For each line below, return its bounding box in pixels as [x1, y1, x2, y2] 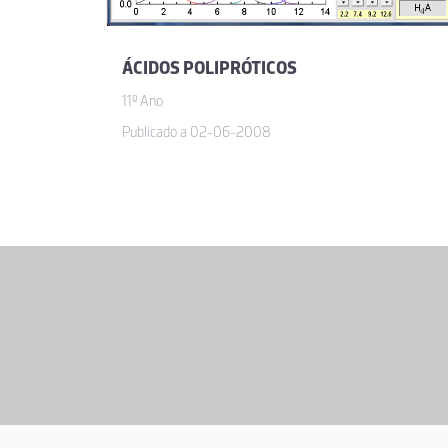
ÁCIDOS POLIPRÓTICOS [122, 57, 297, 80]
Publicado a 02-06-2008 [122, 123, 271, 142]
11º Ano [122, 92, 163, 111]
